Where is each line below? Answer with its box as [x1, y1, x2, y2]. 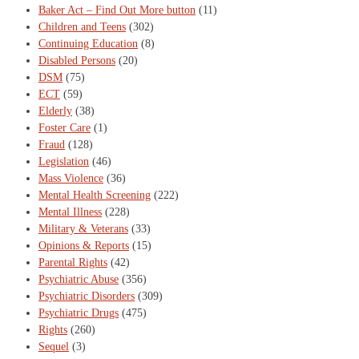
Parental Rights [38, 256, 107, 269]
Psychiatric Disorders [38, 290, 135, 303]
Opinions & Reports [38, 240, 129, 252]
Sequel [38, 341, 69, 353]
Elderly [38, 105, 72, 118]
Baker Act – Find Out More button [38, 4, 196, 17]
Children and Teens [38, 21, 126, 34]
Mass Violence [38, 172, 103, 185]
